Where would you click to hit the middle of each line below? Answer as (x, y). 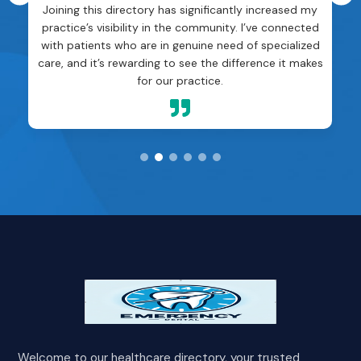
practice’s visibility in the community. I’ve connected (180, 27)
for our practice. (180, 80)
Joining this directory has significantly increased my (180, 9)
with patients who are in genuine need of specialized (180, 45)
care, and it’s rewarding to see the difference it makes (180, 62)
